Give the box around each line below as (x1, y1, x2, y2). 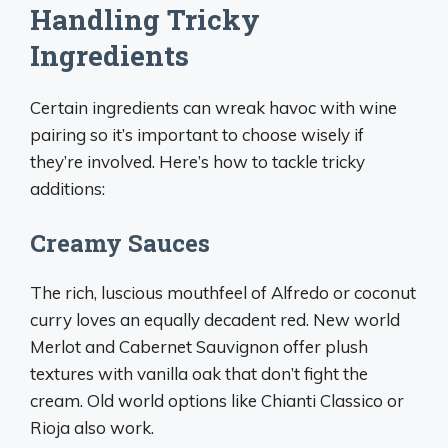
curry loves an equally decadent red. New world (30, 308, 400, 330)
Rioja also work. (30, 416, 154, 438)
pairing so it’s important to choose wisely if (30, 124, 364, 145)
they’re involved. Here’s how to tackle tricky (30, 151, 365, 172)
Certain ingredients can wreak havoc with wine (30, 97, 397, 118)
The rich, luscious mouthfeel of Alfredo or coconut (30, 281, 416, 303)
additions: (30, 178, 105, 199)
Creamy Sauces (30, 226, 210, 259)
